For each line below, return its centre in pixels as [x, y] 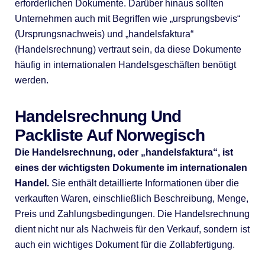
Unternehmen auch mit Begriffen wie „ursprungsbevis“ [127, 19]
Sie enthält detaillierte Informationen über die [144, 183]
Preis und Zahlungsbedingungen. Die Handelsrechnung [132, 214]
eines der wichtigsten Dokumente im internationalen [131, 168]
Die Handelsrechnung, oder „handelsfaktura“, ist [124, 152]
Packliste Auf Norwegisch [109, 135]
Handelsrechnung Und [98, 116]
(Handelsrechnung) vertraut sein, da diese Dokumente [128, 49]
